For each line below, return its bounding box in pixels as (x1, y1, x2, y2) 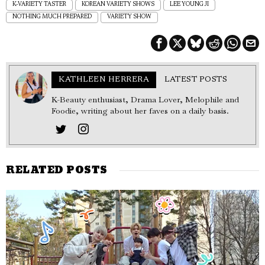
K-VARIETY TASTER (12, 1, 66, 8)
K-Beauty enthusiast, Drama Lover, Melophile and (51, 93, 239, 105)
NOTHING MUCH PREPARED (12, 14, 92, 20)
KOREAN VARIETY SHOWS (82, 1, 154, 8)
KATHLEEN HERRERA (59, 75, 149, 84)
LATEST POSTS (164, 75, 227, 84)
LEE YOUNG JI (170, 1, 209, 8)
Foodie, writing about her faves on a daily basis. (51, 105, 229, 116)
